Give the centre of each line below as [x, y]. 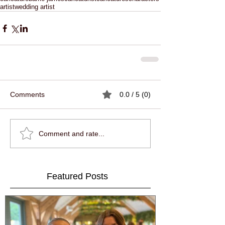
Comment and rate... [72, 133]
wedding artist [35, 7]
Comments [27, 95]
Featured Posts [77, 177]
